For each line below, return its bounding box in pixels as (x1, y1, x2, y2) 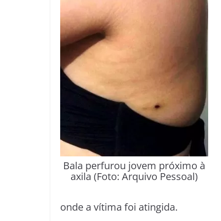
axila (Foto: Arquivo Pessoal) (71, 170, 198, 184)
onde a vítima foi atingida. (60, 200, 178, 214)
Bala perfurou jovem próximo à (63, 159, 205, 173)
